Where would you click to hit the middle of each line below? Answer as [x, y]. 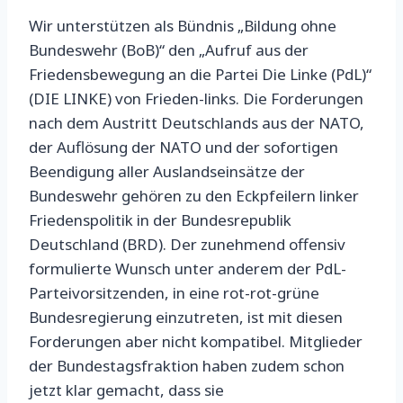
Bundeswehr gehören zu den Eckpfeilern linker [194, 196]
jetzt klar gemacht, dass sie [126, 390]
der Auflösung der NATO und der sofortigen [184, 148]
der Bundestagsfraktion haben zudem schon [187, 366]
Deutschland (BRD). [99, 245]
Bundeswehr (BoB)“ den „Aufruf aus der [169, 50]
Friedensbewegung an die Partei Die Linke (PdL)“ [200, 75]
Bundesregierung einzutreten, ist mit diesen [186, 318]
